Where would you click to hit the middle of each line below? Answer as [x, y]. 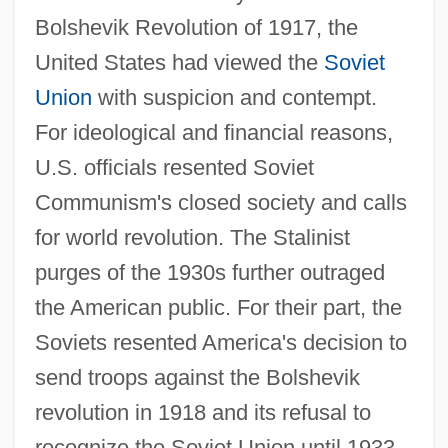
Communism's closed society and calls [220, 202]
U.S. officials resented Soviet [174, 167]
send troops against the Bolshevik [197, 377]
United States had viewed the [179, 62]
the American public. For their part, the [218, 307]
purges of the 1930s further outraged [209, 272]
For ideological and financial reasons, [213, 132]
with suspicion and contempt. [234, 97]
